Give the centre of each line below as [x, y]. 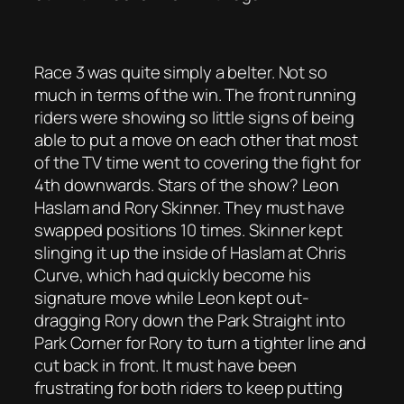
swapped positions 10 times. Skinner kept [188, 230]
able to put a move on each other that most [196, 140]
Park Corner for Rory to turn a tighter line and [201, 343]
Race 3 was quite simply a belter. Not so [181, 73]
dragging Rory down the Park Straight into [190, 321]
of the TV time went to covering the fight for [197, 163]
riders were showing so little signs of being [194, 118]
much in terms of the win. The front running [195, 95]
